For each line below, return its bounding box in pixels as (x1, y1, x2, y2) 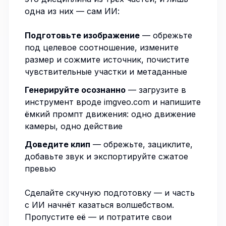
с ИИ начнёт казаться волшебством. (25, 200, 174, 210)
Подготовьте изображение (25, 30, 140, 40)
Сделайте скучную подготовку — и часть (25, 188, 195, 198)
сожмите (64, 54, 100, 65)
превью (25, 163, 56, 174)
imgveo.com (104, 97, 150, 107)
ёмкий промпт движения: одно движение (25, 109, 196, 119)
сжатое (158, 151, 188, 161)
